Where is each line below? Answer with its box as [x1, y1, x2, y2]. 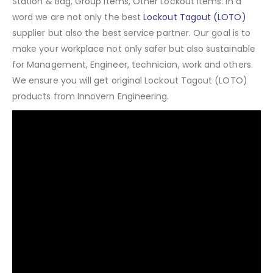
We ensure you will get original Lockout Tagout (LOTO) [12, 74, 247, 87]
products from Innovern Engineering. [12, 90, 169, 102]
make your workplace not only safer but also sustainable [12, 42, 255, 55]
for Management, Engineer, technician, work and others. [12, 58, 253, 71]
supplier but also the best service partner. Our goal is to [12, 26, 251, 39]
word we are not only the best [12, 10, 144, 23]
